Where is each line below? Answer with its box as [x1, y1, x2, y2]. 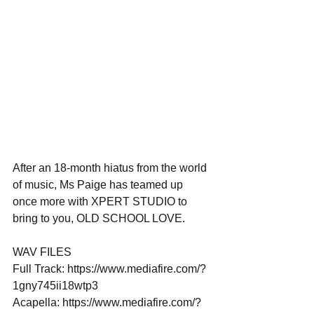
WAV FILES [13, 245, 74, 258]
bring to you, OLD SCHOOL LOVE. [13, 212, 188, 224]
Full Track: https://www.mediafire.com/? [13, 262, 206, 275]
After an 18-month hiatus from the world [13, 161, 210, 174]
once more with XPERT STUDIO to [13, 195, 190, 207]
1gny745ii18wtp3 [13, 279, 101, 292]
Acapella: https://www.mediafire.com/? [13, 296, 201, 308]
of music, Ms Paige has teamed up [13, 178, 186, 191]
